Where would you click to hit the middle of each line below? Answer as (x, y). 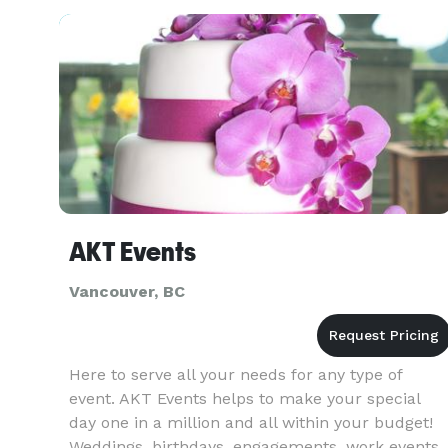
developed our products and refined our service (254, 14)
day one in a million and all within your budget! (251, 422)
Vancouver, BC (127, 291)
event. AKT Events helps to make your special (244, 398)
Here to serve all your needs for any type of (235, 374)
